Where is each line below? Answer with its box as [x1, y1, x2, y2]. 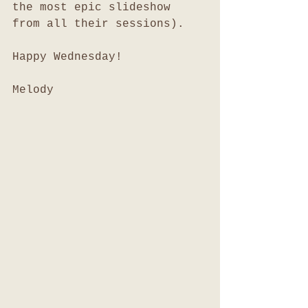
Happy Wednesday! [12, 51, 122, 63]
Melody [12, 84, 54, 96]
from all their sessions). [12, 18, 191, 30]
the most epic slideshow [12, 1, 177, 14]
